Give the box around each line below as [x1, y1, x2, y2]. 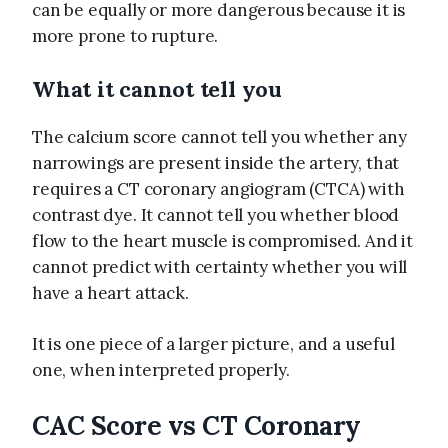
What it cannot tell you [32, 74, 282, 103]
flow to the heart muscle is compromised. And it [32, 229, 414, 252]
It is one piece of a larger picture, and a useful [32, 333, 395, 356]
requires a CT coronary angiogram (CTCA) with [32, 177, 405, 200]
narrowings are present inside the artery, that [32, 151, 400, 174]
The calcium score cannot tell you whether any [32, 125, 407, 148]
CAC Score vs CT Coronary [32, 408, 361, 442]
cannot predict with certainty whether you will [32, 255, 408, 278]
